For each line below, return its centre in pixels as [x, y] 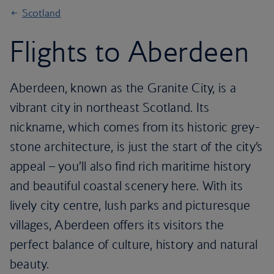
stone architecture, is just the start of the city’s [136, 146]
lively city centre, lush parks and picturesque [130, 205]
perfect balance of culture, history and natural [134, 244]
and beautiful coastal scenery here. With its [127, 186]
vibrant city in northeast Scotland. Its [110, 107]
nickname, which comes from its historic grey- [135, 127]
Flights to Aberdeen [130, 51]
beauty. [30, 264]
